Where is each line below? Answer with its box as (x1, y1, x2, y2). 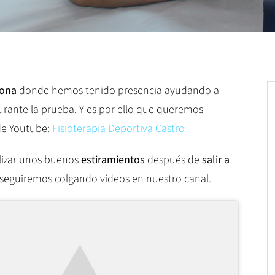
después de (145, 152, 202, 168)
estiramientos (81, 152, 145, 168)
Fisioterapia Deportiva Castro (52, 121, 185, 136)
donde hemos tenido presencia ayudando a (17, 83, 219, 98)
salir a (202, 152, 230, 168)
